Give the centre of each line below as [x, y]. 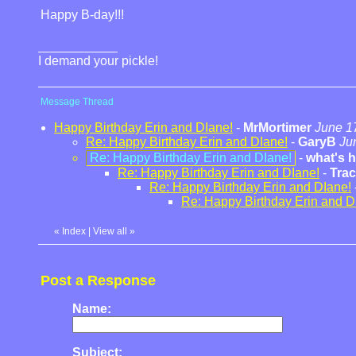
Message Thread [77, 102]
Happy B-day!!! [82, 15]
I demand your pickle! [98, 61]
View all [110, 231]
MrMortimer [277, 128]
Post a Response [98, 281]
